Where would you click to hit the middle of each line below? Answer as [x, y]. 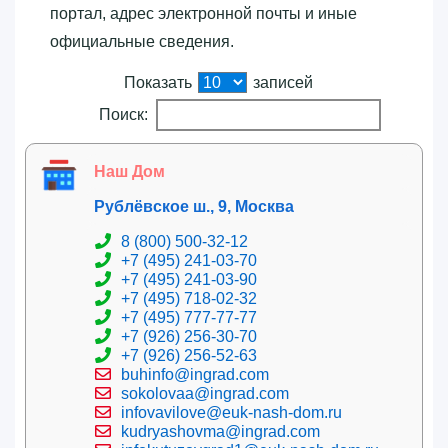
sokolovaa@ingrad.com [205, 393]
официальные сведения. [142, 41]
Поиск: [123, 114]
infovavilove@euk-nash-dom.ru [231, 412]
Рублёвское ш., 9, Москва [194, 206]
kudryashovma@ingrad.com [220, 431]
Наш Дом [129, 171]
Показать [160, 82]
